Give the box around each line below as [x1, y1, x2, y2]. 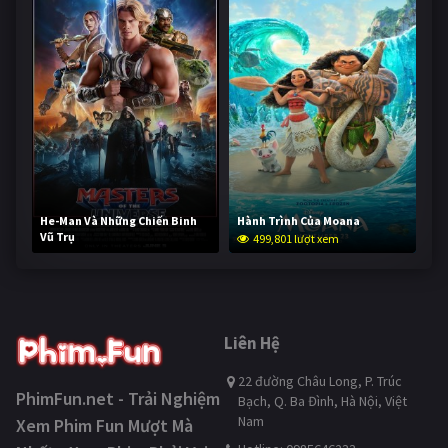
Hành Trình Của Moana [236, 213, 360, 229]
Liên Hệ [224, 332, 280, 355]
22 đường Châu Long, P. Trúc [238, 372, 402, 391]
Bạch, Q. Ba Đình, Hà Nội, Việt [238, 392, 407, 411]
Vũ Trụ [40, 229, 75, 245]
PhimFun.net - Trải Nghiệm [16, 387, 220, 411]
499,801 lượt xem [248, 231, 339, 247]
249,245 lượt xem [52, 247, 142, 263]
